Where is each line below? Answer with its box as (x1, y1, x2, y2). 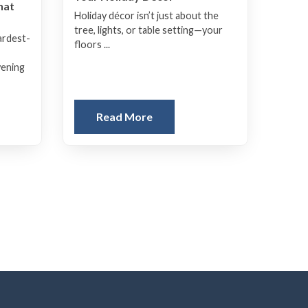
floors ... (74, 38, 110, 50)
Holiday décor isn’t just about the (74, 9, 219, 21)
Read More (96, 110, 153, 124)
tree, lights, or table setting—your (74, 23, 223, 36)
